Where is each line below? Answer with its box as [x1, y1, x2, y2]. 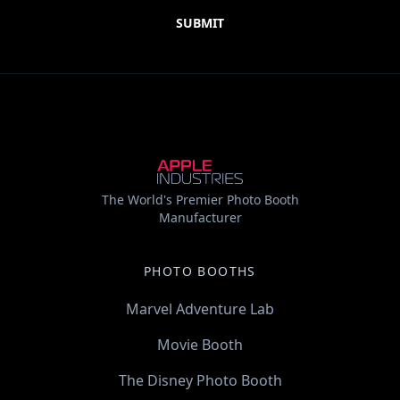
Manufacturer [158, 209, 242, 227]
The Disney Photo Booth [118, 371, 282, 391]
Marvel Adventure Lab [126, 299, 274, 320]
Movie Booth [157, 335, 243, 355]
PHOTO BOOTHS [144, 262, 256, 280]
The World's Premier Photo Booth [101, 191, 299, 209]
